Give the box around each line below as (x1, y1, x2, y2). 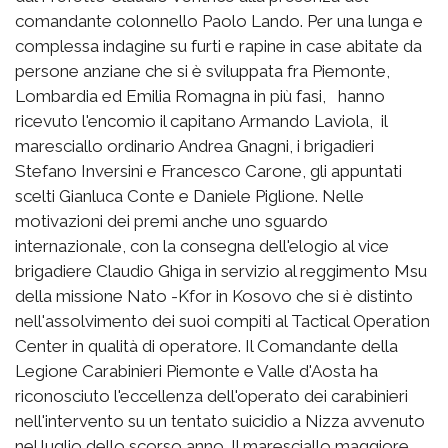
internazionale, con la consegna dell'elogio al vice (15, 235, 389, 256)
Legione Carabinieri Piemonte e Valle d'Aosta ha (15, 360, 378, 381)
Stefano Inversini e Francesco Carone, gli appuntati (15, 160, 402, 181)
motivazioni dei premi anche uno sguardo (15, 210, 328, 231)
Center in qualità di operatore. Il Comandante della (15, 335, 398, 356)
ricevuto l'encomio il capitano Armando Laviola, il (15, 110, 387, 131)
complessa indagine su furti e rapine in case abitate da (15, 35, 422, 56)
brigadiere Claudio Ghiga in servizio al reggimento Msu (15, 260, 427, 281)
